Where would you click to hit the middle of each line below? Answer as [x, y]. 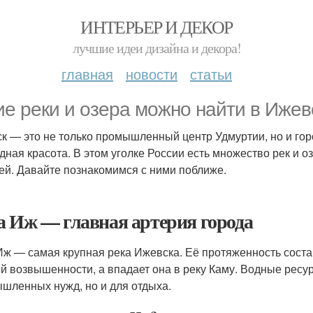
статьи [211, 74]
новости [152, 74]
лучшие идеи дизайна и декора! [156, 48]
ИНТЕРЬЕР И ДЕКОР [156, 27]
